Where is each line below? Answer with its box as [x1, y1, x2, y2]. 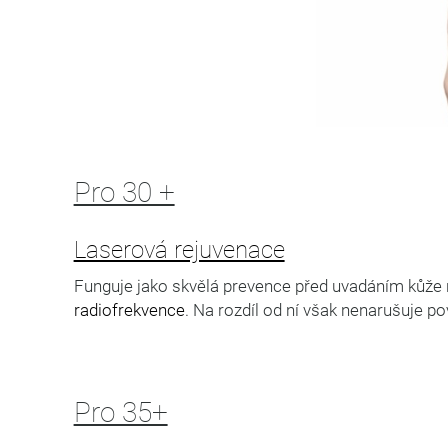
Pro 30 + [73, 175, 175, 209]
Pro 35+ [73, 395, 168, 429]
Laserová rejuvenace [73, 235, 285, 264]
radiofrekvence [73, 299, 185, 320]
